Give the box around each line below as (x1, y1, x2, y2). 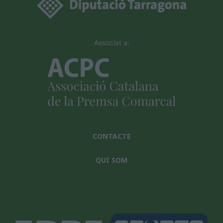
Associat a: (94, 38, 129, 47)
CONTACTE (92, 131, 131, 141)
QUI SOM (96, 155, 127, 165)
